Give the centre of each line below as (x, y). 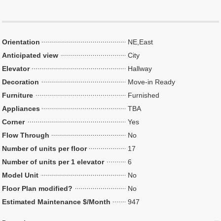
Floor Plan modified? (37, 188)
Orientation (21, 42)
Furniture (18, 95)
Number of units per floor (45, 148)
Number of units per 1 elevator (53, 162)
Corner (14, 122)
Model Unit (20, 175)
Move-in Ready (152, 82)
